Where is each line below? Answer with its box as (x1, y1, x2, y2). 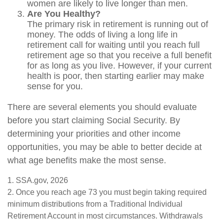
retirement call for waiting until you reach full (27, 40, 200, 50)
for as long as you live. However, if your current (27, 61, 212, 71)
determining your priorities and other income (7, 129, 181, 139)
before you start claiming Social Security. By (7, 115, 180, 125)
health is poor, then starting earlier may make (27, 71, 204, 81)
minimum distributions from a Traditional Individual (7, 200, 183, 208)
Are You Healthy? (27, 9, 101, 19)
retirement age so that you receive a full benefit (27, 50, 212, 60)
